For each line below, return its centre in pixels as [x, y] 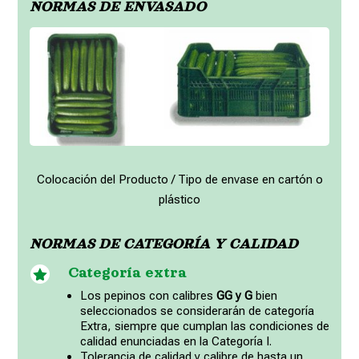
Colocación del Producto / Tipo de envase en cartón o [179, 179]
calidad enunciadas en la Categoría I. [175, 341]
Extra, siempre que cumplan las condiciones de [204, 326]
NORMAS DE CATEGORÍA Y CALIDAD [164, 243]
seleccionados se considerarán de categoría [197, 311]
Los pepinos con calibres [146, 295]
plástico [179, 199]
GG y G [234, 295]
